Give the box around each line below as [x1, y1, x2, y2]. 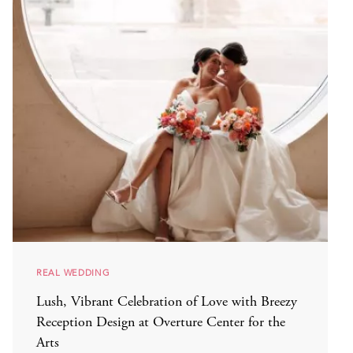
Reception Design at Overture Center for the [36, 316, 285, 331]
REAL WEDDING [36, 266, 110, 281]
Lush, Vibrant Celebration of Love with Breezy [36, 295, 297, 310]
